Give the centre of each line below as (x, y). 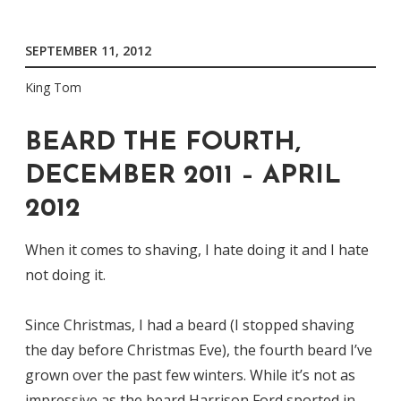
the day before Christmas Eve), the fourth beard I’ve (199, 350)
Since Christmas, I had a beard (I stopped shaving (190, 324)
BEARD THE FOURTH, (163, 143)
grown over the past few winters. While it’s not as (190, 375)
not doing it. (65, 274)
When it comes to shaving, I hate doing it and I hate (197, 249)
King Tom (53, 87)
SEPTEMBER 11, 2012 (88, 51)
